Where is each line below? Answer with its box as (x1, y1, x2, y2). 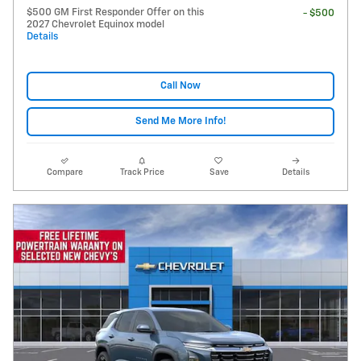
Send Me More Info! (135, 116, 226, 127)
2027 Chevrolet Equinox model (27, 19, 164, 30)
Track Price (119, 168, 164, 177)
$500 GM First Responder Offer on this (27, 6, 204, 18)
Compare (47, 168, 84, 177)
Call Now (160, 81, 201, 92)
